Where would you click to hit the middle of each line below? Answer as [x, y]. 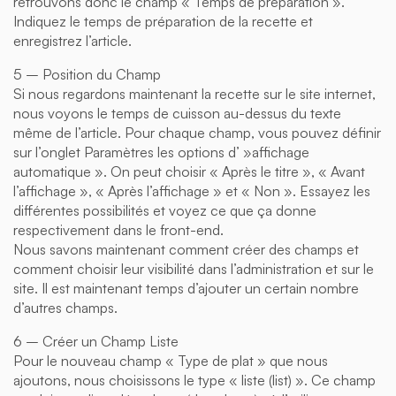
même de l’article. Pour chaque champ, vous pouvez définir [197, 132]
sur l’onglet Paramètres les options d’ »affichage [161, 152]
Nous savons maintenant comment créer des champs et [186, 249]
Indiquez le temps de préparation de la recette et [163, 21]
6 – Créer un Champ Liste [96, 341]
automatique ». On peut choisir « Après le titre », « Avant [189, 171]
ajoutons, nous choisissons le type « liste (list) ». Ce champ [194, 380]
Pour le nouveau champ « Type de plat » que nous [171, 360]
